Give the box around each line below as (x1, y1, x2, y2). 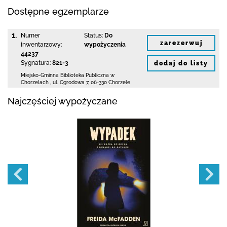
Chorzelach (21, 80, 49, 85)
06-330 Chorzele (91, 80, 130, 85)
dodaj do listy (154, 59, 208, 67)
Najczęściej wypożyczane (8, 96, 118, 106)
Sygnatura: (21, 59, 51, 66)
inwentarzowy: (21, 41, 62, 48)
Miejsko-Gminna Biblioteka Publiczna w (21, 72, 115, 78)
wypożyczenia (84, 41, 126, 48)
